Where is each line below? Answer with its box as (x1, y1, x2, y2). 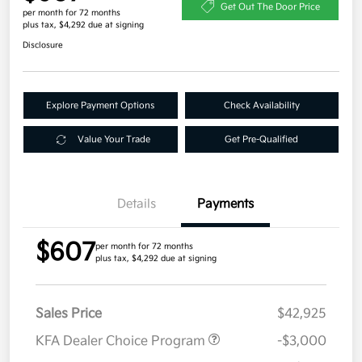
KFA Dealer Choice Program (36, 334, 208, 350)
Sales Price (36, 306, 102, 322)
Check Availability (223, 100, 300, 112)
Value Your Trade (77, 134, 150, 145)
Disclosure (23, 40, 63, 51)
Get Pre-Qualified (225, 134, 299, 145)
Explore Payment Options (46, 100, 155, 112)
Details (117, 196, 156, 213)
